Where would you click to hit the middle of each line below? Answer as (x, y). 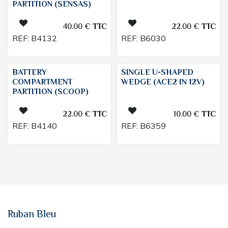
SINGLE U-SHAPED (157, 73)
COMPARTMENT (42, 82)
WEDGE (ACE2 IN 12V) (163, 82)
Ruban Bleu (32, 215)
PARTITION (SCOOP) (50, 92)
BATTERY (30, 73)
